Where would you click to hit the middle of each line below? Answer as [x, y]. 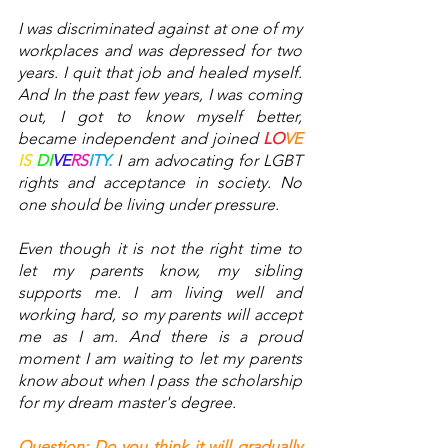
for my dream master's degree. [129, 403]
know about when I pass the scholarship [160, 381]
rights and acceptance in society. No [160, 183]
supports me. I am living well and [160, 293]
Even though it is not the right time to [160, 249]
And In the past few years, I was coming [160, 95]
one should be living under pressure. [150, 205]
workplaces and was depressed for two [160, 51]
